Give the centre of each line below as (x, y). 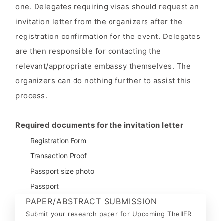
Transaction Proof (58, 155)
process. (31, 95)
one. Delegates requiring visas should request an (107, 6)
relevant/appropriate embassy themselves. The (103, 66)
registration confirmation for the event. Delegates (108, 36)
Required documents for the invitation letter (99, 125)
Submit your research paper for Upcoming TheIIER (109, 213)
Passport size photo (62, 171)
